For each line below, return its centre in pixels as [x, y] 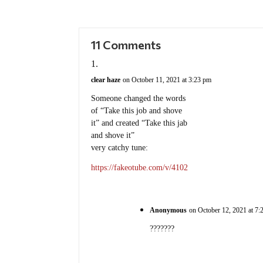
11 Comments [126, 44]
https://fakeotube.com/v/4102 [140, 168]
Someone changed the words [139, 98]
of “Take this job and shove [137, 110]
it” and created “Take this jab [139, 123]
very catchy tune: [120, 147]
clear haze [106, 80]
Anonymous [168, 210]
